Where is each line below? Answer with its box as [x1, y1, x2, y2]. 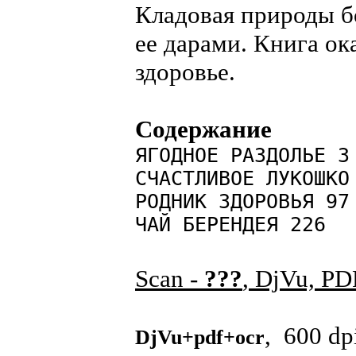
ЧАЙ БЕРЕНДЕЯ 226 [135, 213, 326, 236]
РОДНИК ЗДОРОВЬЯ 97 [135, 190, 350, 213]
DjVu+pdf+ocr [135, 326, 265, 349]
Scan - [135, 265, 204, 292]
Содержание [135, 115, 272, 143]
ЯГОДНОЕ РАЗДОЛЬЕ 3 [135, 144, 350, 167]
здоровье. [135, 58, 235, 86]
